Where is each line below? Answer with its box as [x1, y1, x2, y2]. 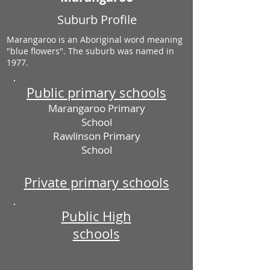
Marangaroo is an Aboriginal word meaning [7, 34, 183, 45]
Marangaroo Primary [48, 101, 145, 115]
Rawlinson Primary [52, 129, 140, 143]
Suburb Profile [57, 11, 137, 28]
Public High [61, 207, 131, 225]
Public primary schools [27, 84, 166, 101]
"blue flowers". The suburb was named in [7, 45, 174, 57]
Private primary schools [24, 174, 169, 191]
